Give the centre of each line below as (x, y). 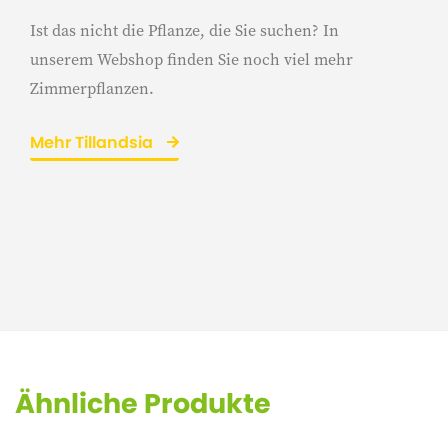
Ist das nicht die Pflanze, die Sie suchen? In (184, 30)
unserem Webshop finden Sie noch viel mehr (191, 59)
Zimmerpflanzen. (92, 88)
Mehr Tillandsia (93, 142)
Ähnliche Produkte (143, 403)
